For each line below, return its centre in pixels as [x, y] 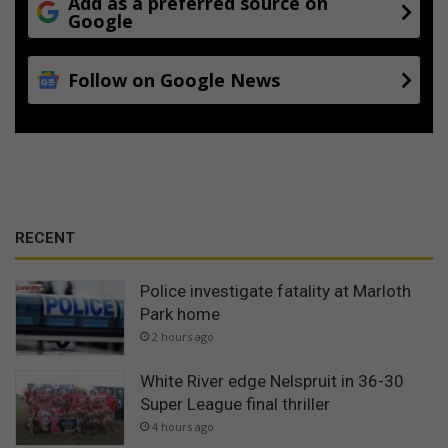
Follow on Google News [174, 80]
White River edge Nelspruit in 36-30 [272, 381]
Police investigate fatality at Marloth [275, 291]
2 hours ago [183, 337]
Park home [180, 314]
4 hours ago [183, 427]
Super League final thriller [235, 404]
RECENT [45, 238]
